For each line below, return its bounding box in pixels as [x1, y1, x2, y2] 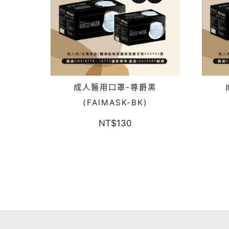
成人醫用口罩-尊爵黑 [73, 82, 156, 93]
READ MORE [97, 84, 132, 95]
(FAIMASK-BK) [82, 98, 148, 108]
